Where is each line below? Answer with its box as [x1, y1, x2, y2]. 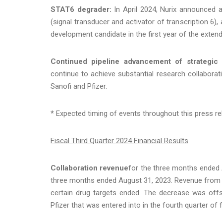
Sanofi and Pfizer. [51, 81, 107, 91]
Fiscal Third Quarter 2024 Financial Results [51, 136, 188, 145]
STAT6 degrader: [51, 4, 111, 14]
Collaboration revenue [51, 163, 129, 172]
